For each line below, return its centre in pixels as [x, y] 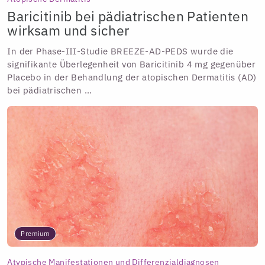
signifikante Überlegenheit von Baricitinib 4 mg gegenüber [132, 64]
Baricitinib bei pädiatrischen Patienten [128, 17]
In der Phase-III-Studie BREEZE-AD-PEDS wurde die [120, 51]
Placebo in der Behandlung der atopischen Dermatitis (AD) [132, 77]
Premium [35, 234]
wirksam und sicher [68, 31]
